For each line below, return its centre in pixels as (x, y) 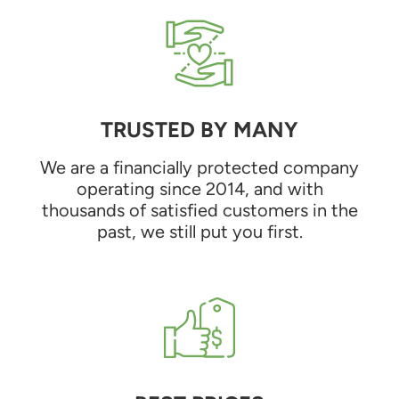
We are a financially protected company (199, 167)
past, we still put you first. (199, 231)
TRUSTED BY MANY (199, 129)
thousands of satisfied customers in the (199, 210)
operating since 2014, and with (199, 188)
